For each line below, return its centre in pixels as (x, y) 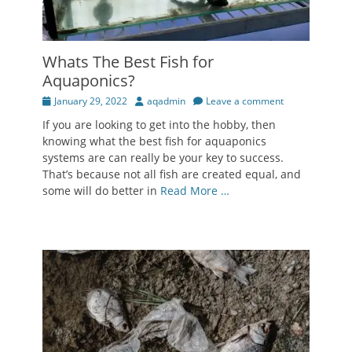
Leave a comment (245, 101)
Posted (57, 100)
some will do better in (101, 190)
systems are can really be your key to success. (163, 157)
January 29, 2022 (91, 101)
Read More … (195, 190)
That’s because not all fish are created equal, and (172, 174)
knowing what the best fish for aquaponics (154, 141)
